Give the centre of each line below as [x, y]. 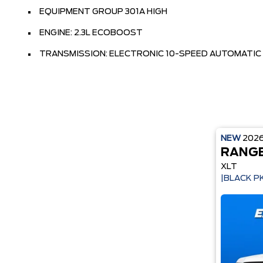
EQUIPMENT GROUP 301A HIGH [103, 12]
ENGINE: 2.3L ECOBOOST [91, 33]
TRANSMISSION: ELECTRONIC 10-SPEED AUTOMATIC [150, 54]
